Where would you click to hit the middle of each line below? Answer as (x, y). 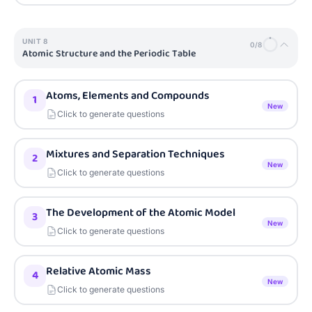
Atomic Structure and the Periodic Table (109, 54)
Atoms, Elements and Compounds (128, 96)
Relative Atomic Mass (99, 271)
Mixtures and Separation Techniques (135, 154)
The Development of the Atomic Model (141, 213)
